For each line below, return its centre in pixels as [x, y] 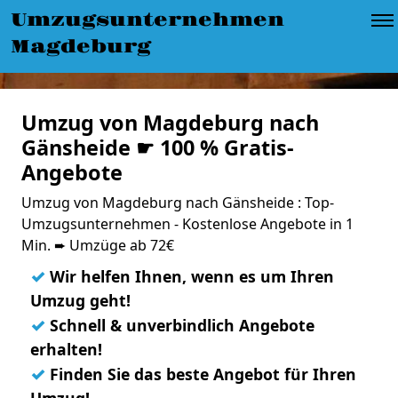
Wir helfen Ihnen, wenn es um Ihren [190, 276]
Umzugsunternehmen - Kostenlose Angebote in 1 [187, 224]
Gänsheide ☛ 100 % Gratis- [158, 147]
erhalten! [66, 349]
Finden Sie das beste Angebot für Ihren [201, 374]
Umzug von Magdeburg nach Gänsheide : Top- [178, 203]
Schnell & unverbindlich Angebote [180, 325]
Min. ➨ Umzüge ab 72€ [98, 245]
